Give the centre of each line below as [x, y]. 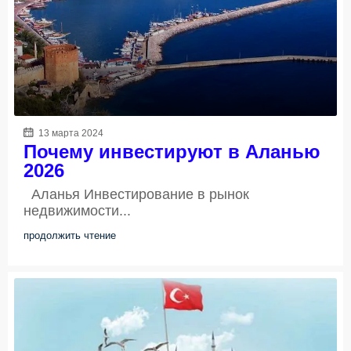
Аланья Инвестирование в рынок [136, 195]
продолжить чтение [70, 236]
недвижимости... [77, 211]
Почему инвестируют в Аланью [172, 152]
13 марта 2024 [70, 134]
